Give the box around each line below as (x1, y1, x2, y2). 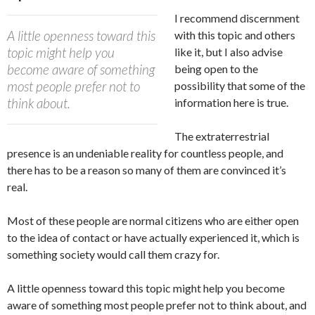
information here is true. (174, 95, 288, 109)
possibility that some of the (174, 78, 305, 92)
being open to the (174, 61, 258, 75)
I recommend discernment (174, 11, 300, 25)
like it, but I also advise (174, 44, 283, 58)
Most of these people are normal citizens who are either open (7, 213, 299, 227)
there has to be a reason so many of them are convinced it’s (7, 162, 286, 176)
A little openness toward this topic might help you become (7, 281, 285, 295)
